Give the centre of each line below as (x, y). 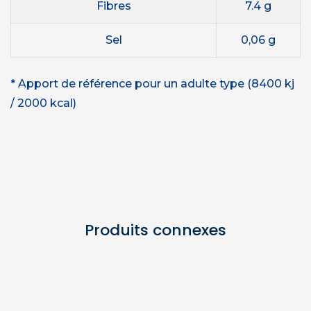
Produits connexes (155, 230)
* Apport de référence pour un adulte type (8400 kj (152, 83)
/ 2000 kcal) (43, 103)
